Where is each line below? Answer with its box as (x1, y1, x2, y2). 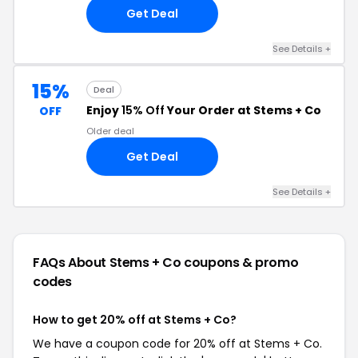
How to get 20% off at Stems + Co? (33, 312, 237, 328)
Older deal (86, 125, 134, 137)
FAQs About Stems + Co (33, 253, 185, 272)
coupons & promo (184, 253, 299, 272)
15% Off (121, 102, 165, 118)
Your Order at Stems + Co (165, 102, 321, 118)
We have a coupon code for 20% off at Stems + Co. (33, 336, 322, 352)
